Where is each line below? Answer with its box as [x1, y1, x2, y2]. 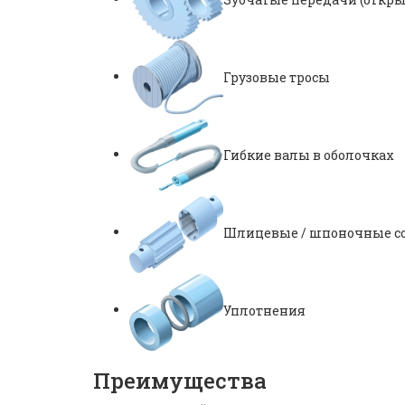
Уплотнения [223, 301, 306, 319]
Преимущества [93, 365, 267, 395]
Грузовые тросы [223, 68, 330, 86]
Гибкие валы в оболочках [223, 146, 394, 164]
